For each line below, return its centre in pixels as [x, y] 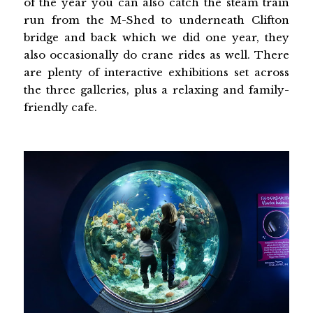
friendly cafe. [60, 108]
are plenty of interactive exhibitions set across [156, 73]
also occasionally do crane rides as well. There [156, 55]
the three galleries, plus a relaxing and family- [156, 90]
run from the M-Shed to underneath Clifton [156, 20]
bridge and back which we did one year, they [156, 38]
